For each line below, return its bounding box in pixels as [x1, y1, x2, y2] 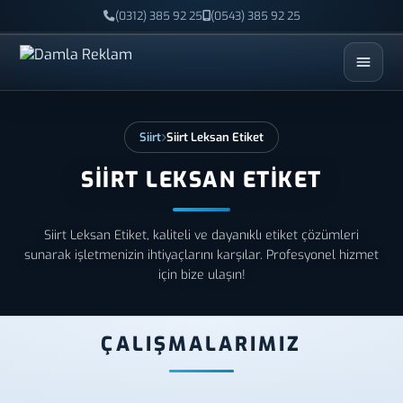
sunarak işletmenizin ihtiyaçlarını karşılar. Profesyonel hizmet [24, 246, 379, 264]
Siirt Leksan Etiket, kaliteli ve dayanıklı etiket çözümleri [44, 227, 359, 244]
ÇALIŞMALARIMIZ [101, 331, 302, 357]
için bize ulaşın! [157, 266, 246, 283]
